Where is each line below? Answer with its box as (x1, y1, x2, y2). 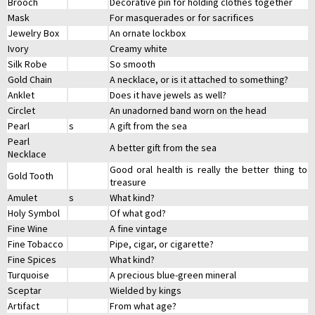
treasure (110, 176, 146, 189)
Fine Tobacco (8, 238, 63, 251)
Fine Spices (8, 253, 56, 266)
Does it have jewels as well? (110, 89, 226, 102)
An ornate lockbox (110, 27, 186, 40)
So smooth (110, 58, 155, 71)
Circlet (8, 104, 35, 117)
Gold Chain (8, 73, 52, 86)
